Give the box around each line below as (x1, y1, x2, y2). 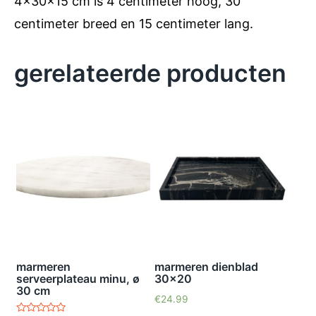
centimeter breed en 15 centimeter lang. (14, 16, 253, 31)
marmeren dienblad (154, 260, 258, 274)
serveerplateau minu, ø (16, 272, 140, 286)
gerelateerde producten (14, 58, 286, 87)
